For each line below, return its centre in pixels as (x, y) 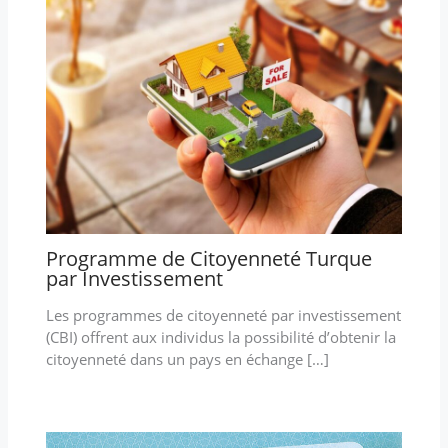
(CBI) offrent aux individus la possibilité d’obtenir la (220, 336)
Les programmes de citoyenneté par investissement (223, 314)
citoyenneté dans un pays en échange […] (187, 358)
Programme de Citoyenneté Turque (208, 258)
